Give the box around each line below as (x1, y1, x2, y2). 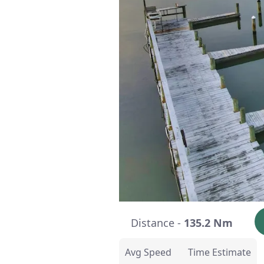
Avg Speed (125, 245, 171, 259)
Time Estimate (188, 245, 251, 259)
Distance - (131, 215, 184, 230)
